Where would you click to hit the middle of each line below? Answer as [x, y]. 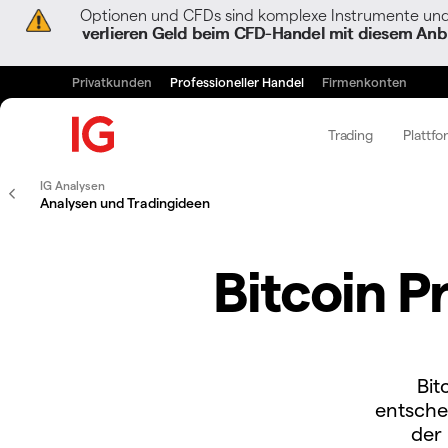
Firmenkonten [364, 81]
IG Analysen [72, 185]
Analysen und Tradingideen [125, 202]
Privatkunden [112, 81]
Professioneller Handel [237, 81]
